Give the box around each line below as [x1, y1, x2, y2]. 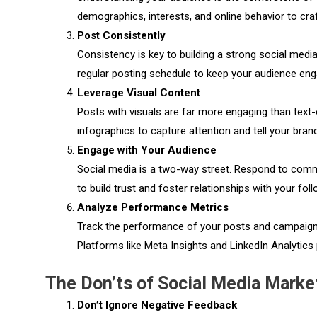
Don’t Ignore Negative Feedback [76, 299, 237, 312]
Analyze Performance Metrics [76, 200, 229, 214]
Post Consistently [76, 28, 166, 42]
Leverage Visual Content [76, 86, 200, 99]
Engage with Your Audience [76, 143, 217, 156]
